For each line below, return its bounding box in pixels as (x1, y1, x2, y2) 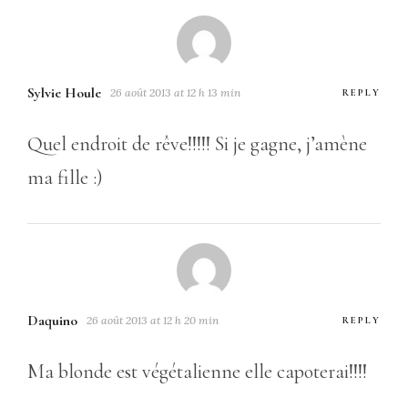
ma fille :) (27, 165, 103, 189)
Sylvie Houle (27, 83, 101, 102)
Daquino (27, 311, 77, 330)
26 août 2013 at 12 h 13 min (110, 85, 240, 99)
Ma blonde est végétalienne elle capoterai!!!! (27, 359, 367, 383)
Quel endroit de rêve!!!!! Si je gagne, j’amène (27, 131, 367, 156)
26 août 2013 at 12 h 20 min (87, 312, 219, 327)
